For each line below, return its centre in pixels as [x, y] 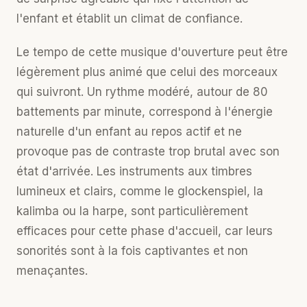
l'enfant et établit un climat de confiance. [130, 19]
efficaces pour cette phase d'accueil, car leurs [145, 231]
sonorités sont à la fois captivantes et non [132, 251]
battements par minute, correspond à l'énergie [145, 112]
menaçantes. [52, 271]
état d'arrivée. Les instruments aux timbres [134, 171]
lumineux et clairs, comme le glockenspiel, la [140, 191]
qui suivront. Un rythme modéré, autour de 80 [142, 92]
